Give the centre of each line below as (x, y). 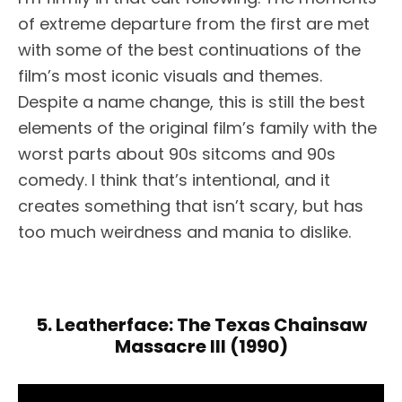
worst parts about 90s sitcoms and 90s (177, 154)
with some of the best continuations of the (189, 50)
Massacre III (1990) (201, 347)
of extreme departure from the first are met (194, 24)
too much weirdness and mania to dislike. (184, 232)
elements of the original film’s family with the (197, 128)
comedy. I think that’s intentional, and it (174, 180)
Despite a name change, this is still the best (192, 102)
